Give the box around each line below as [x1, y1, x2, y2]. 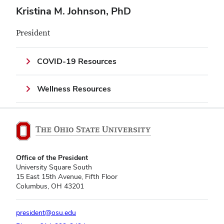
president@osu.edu [16, 208, 76, 217]
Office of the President [16, 153, 88, 162]
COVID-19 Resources [37, 56, 116, 66]
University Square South [16, 162, 92, 172]
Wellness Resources [37, 83, 111, 94]
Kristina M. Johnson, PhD [16, 4, 131, 17]
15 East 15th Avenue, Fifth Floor [16, 172, 117, 181]
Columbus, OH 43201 [16, 181, 84, 191]
